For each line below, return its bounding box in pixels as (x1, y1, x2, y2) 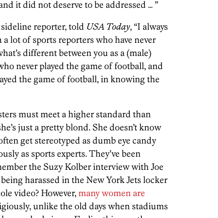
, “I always (130, 21, 168, 32)
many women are (78, 187, 145, 199)
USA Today (86, 21, 130, 32)
